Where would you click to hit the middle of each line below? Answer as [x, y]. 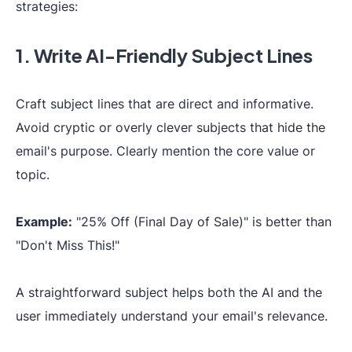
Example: [44, 222]
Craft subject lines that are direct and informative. [165, 104]
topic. [33, 174]
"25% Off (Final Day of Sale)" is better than [202, 222]
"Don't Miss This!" [68, 245]
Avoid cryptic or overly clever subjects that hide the [170, 127]
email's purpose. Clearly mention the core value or [165, 151]
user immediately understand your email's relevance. [172, 316]
